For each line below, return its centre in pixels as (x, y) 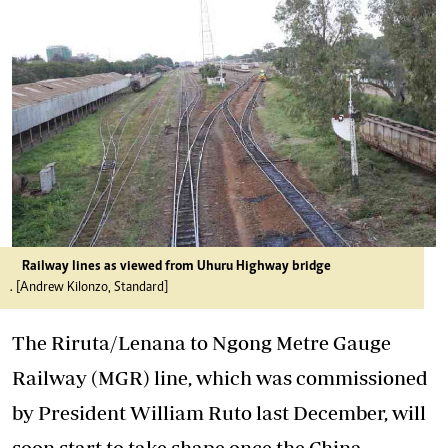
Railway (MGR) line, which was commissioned (220, 377)
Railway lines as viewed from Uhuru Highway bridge (176, 267)
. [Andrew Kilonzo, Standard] (89, 288)
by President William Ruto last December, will (219, 412)
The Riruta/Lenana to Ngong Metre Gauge (201, 342)
